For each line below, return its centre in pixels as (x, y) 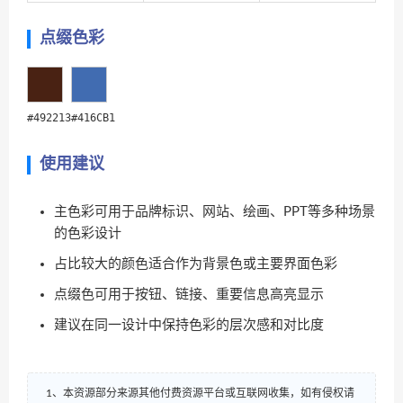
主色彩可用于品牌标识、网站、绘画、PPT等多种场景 (215, 212)
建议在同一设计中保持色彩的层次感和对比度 (189, 325)
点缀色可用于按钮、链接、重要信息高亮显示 (189, 295)
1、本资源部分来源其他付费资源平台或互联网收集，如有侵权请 (200, 393)
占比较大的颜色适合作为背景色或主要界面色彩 (196, 264)
